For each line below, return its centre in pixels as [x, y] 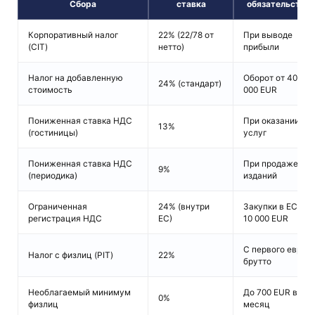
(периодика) [52, 176]
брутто [257, 262]
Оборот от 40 [270, 78]
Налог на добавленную [75, 78]
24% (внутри [184, 207]
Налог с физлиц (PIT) [70, 255]
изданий [260, 176]
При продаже [270, 164]
